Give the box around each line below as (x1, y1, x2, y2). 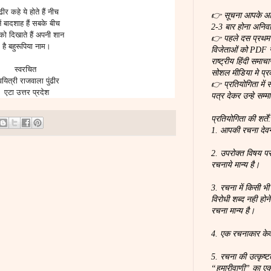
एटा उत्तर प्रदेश (4, 87, 49, 97)
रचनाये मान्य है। (211, 160, 260, 169)
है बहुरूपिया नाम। (2, 41, 51, 51)
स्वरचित (15, 64, 39, 74)
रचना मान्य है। (211, 206, 255, 215)
